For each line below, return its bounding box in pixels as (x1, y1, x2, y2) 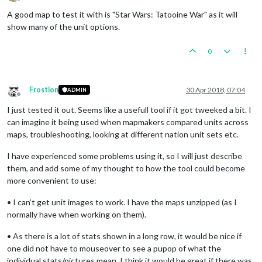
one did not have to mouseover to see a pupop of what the (7, 243, 221, 253)
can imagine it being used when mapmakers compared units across (7, 116, 249, 127)
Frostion (29, 85, 58, 94)
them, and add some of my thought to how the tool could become (7, 163, 245, 173)
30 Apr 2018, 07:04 (186, 85, 245, 94)
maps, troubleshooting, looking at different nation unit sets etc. (7, 129, 239, 139)
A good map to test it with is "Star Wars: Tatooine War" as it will (7, 9, 237, 19)
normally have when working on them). (7, 209, 146, 219)
